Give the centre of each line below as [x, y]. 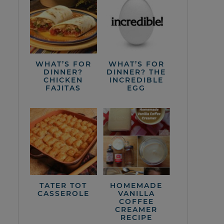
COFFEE [136, 201]
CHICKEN [63, 80]
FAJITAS [63, 88]
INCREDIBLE [136, 80]
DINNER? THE [136, 72]
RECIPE [136, 217]
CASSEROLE [63, 193]
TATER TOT [63, 185]
